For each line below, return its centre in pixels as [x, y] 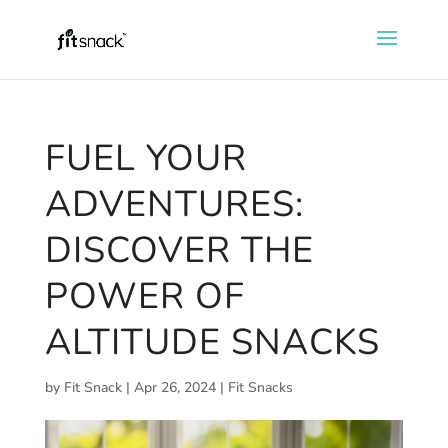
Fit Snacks [260, 387]
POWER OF [144, 296]
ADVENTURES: [174, 204]
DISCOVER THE [179, 250]
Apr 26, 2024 [174, 387]
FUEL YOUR [145, 158]
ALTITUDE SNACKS [212, 342]
